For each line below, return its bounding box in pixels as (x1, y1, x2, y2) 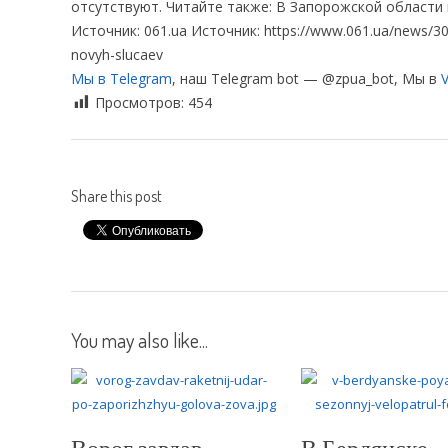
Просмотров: (95, 92, 188, 112)
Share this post (71, 185, 162, 206)
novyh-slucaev (71, 44, 163, 64)
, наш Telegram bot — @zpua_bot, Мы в (172, 68, 441, 88)
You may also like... (71, 326, 208, 353)
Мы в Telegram (71, 68, 172, 88)
